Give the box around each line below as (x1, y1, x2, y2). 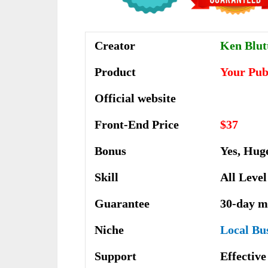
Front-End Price (95, 118, 179, 132)
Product (95, 65, 136, 79)
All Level (220, 170, 267, 184)
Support (95, 249, 136, 263)
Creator (95, 39, 135, 53)
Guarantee (95, 197, 150, 211)
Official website (95, 92, 176, 105)
